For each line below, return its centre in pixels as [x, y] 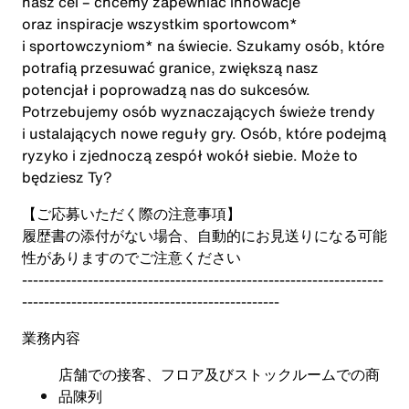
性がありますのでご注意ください [131, 257]
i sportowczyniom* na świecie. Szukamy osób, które [203, 46]
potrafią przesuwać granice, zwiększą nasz [170, 68]
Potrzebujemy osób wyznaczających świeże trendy [199, 111]
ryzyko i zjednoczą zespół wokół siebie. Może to [190, 155]
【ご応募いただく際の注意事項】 [131, 214]
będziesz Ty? [67, 177]
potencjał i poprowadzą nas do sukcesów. [166, 89]
